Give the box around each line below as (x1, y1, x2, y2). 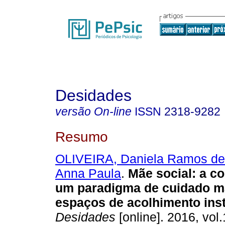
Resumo (55, 128, 108, 145)
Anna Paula (55, 166, 121, 181)
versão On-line (55, 105, 132, 118)
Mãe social (128, 166, 192, 181)
